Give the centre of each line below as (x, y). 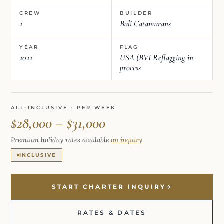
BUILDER (136, 13)
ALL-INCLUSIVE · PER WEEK (64, 107)
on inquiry (127, 140)
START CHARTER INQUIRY (109, 187)
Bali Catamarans (145, 23)
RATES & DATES (112, 213)
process (130, 67)
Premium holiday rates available (61, 140)
